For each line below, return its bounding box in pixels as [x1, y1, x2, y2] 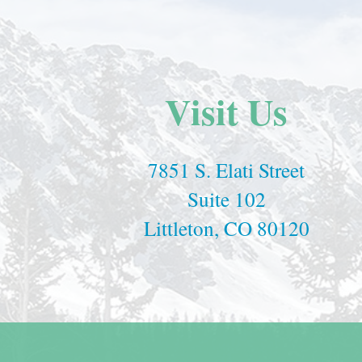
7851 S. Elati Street [148, 156, 305, 184]
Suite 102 [187, 185, 266, 213]
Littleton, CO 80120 [143, 214, 309, 242]
